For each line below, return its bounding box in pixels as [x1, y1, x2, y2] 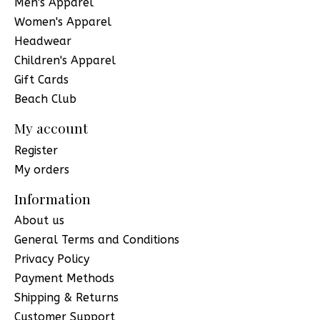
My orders [14, 162, 69, 176]
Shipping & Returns [14, 291, 119, 305]
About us [14, 214, 64, 228]
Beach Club [14, 92, 76, 106]
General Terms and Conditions [14, 233, 179, 247]
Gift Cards [14, 73, 69, 87]
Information [14, 189, 91, 208]
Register [14, 143, 58, 157]
